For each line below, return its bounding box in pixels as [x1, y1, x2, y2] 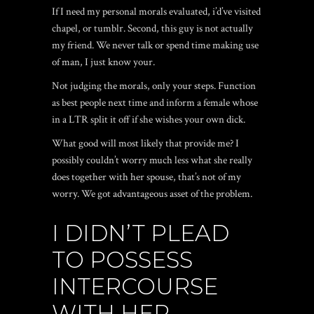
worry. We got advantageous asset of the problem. [52, 187, 252, 200]
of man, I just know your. [52, 55, 155, 69]
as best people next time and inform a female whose [52, 96, 258, 109]
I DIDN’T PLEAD [52, 219, 229, 247]
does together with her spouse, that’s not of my [52, 170, 241, 184]
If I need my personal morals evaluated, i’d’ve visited [52, 5, 261, 18]
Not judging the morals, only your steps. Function [52, 79, 256, 93]
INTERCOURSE [52, 273, 218, 300]
